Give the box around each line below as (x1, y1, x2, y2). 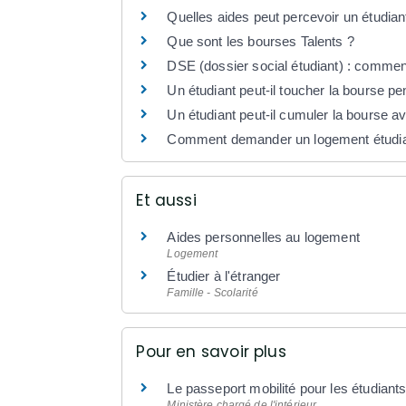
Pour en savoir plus (136, 341, 286, 363)
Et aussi (136, 188, 197, 211)
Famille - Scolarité (167, 285, 258, 299)
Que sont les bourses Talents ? (167, 33, 354, 49)
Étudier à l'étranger (167, 267, 281, 284)
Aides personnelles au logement (167, 228, 360, 245)
